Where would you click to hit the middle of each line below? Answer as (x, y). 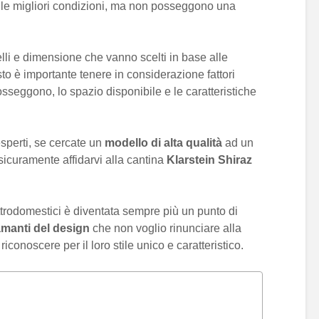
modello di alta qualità (163, 143)
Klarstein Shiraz (209, 160)
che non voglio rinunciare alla (166, 228)
